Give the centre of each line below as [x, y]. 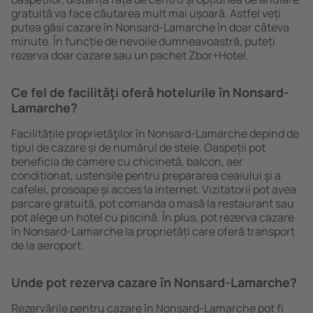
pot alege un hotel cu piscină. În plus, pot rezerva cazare [153, 217]
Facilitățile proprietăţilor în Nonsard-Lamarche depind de [155, 133]
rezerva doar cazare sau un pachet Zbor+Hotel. [130, 55]
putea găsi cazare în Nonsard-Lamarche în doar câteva [150, 27]
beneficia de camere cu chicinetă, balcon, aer [127, 161]
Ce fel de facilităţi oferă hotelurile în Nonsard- [150, 92]
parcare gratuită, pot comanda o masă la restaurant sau [153, 203]
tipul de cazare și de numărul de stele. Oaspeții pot [138, 147]
